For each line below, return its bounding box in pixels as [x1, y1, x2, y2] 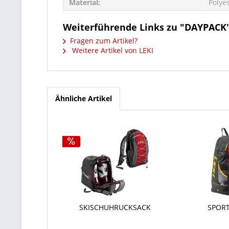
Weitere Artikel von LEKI [70, 45, 153, 55]
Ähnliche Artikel [55, 94, 112, 103]
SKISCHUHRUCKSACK [79, 202, 151, 212]
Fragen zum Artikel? [70, 36, 138, 45]
